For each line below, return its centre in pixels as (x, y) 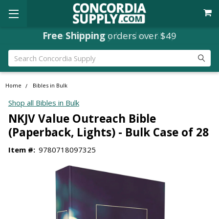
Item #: (22, 149)
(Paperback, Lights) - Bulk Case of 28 (108, 132)
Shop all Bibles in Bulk (44, 103)
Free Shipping (74, 35)
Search (19, 55)
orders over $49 (141, 35)
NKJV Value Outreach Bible (82, 118)
